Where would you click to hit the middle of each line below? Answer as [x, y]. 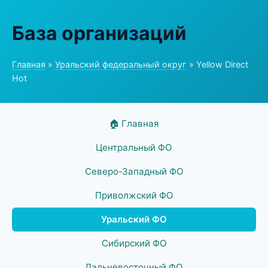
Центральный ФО [134, 147]
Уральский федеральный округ [121, 64]
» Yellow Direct [217, 64]
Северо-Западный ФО [134, 171]
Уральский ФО [134, 219]
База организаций [99, 33]
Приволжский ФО [134, 195]
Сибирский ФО [134, 243]
